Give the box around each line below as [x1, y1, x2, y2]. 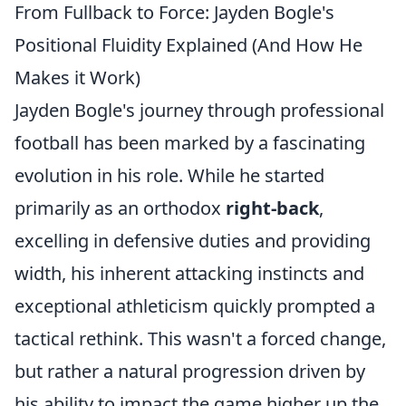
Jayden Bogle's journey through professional [14, 98, 384, 122]
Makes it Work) [14, 65, 140, 90]
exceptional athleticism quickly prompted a [14, 294, 375, 318]
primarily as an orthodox [14, 196, 226, 220]
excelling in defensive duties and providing [14, 228, 371, 253]
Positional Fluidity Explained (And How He [14, 33, 362, 57]
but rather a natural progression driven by [14, 359, 365, 383]
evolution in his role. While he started [14, 163, 324, 188]
